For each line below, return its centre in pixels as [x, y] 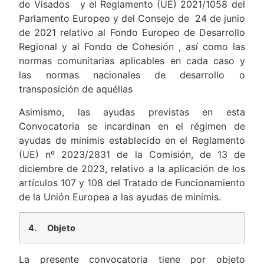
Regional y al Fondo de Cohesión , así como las [132, 47]
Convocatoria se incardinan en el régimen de [132, 126]
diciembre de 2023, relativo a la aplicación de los [132, 168]
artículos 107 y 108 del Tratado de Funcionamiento [132, 182]
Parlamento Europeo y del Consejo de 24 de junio [132, 19]
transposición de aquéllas [76, 89]
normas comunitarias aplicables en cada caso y [132, 61]
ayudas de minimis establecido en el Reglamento [132, 140]
